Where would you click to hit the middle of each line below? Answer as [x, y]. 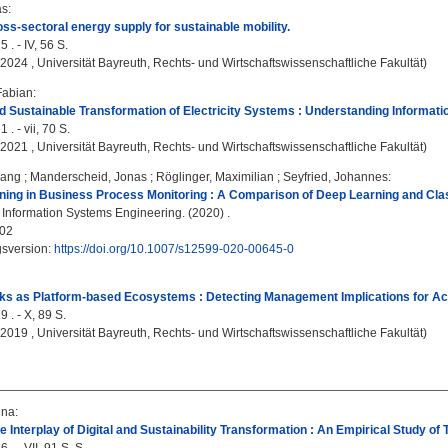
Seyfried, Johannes [335, 177]
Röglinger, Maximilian [215, 177]
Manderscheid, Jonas [88, 177]
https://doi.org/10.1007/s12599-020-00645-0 [174, 249]
